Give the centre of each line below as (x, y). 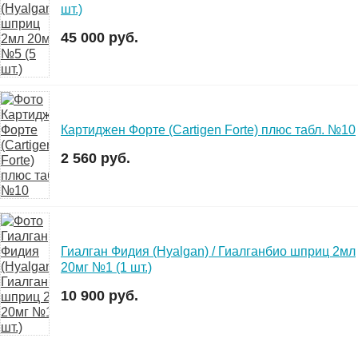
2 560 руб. (95, 159)
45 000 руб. (99, 37)
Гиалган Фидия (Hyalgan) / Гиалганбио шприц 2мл (208, 251)
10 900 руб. (99, 295)
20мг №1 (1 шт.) (106, 267)
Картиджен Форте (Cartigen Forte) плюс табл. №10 (208, 130)
